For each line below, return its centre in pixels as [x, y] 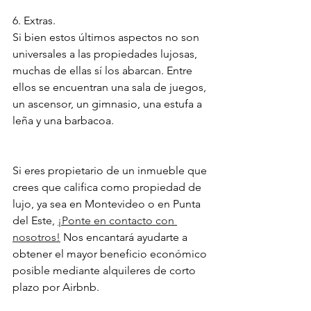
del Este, [35, 221]
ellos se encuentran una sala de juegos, [111, 87]
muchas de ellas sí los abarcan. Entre [104, 71]
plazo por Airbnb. [56, 287]
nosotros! [36, 237]
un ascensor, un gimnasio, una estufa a [109, 104]
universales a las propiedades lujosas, [106, 54]
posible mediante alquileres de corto [106, 271]
